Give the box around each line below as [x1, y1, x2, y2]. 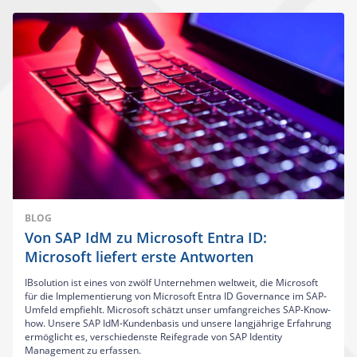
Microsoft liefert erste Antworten [25, 246, 253, 266]
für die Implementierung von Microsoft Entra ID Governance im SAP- [25, 288, 327, 303]
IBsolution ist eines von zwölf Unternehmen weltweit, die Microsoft [25, 275, 318, 289]
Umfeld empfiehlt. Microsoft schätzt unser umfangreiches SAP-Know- [25, 302, 331, 316]
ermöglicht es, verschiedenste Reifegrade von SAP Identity [25, 329, 282, 343]
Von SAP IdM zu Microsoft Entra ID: [25, 227, 267, 247]
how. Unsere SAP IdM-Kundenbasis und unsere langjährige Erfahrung [25, 316, 331, 330]
